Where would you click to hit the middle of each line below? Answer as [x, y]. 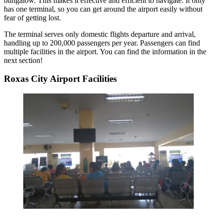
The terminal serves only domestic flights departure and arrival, [100, 34]
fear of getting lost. [33, 17]
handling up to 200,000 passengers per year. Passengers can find [102, 43]
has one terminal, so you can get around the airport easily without [103, 9]
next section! [23, 60]
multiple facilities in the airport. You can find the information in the [105, 51]
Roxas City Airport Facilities [60, 79]
